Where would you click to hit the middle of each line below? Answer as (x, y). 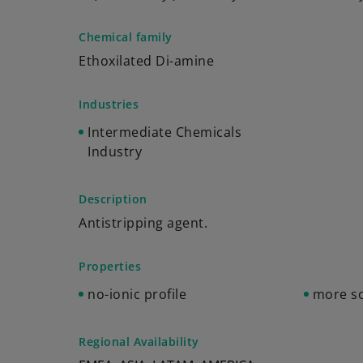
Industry (115, 152)
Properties (110, 266)
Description (113, 199)
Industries (109, 104)
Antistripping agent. (143, 223)
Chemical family (126, 37)
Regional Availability (139, 342)
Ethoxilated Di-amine (146, 61)
